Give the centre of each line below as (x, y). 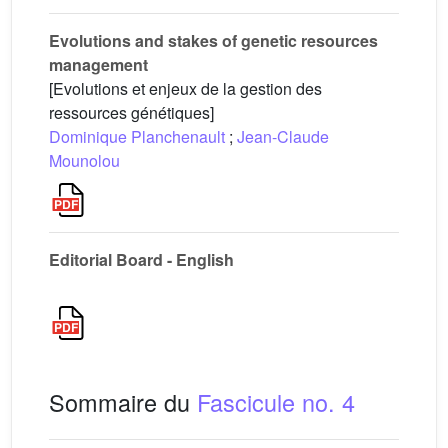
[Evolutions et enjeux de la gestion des (185, 88)
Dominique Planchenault (137, 136)
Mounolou (84, 160)
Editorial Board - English (141, 259)
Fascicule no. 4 (276, 402)
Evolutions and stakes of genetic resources (213, 40)
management (98, 64)
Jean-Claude (283, 136)
